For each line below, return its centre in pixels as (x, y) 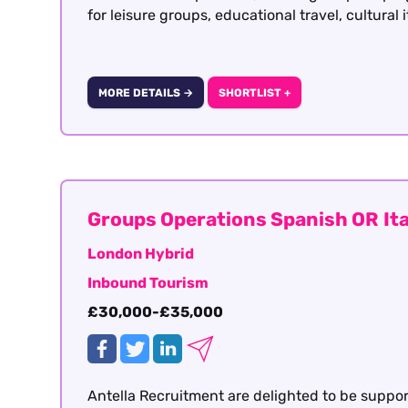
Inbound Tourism (148, 283)
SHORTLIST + (254, 92)
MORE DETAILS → (145, 92)
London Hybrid (141, 254)
